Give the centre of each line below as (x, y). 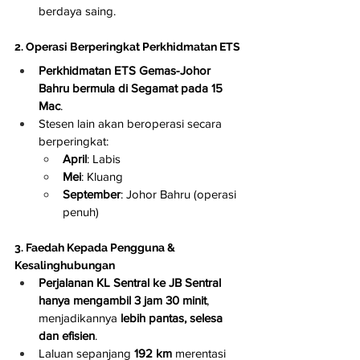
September (92, 194)
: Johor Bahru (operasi (180, 194)
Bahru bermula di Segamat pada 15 (132, 88)
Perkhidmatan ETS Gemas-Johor (126, 71)
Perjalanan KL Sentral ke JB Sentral (131, 283)
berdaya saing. (77, 11)
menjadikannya (80, 318)
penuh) (81, 212)
